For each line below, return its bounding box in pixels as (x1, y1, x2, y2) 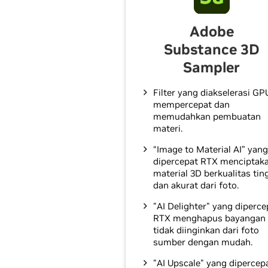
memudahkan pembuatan (153, 111, 261, 122)
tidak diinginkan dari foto (153, 224, 259, 236)
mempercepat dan (153, 99, 230, 110)
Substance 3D (163, 40, 260, 59)
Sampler (183, 58, 240, 77)
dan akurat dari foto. (153, 179, 239, 191)
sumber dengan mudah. (153, 236, 252, 248)
